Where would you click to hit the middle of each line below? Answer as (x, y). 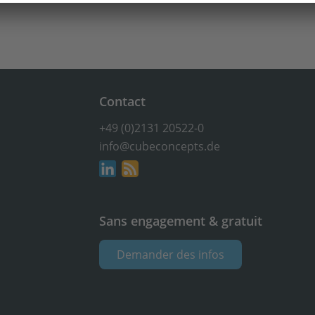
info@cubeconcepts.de (160, 147)
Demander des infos (171, 254)
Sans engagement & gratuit (181, 221)
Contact (123, 101)
